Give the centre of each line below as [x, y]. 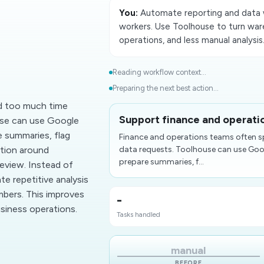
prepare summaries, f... [162, 162]
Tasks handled [139, 214]
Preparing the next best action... [166, 88]
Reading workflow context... [160, 72]
